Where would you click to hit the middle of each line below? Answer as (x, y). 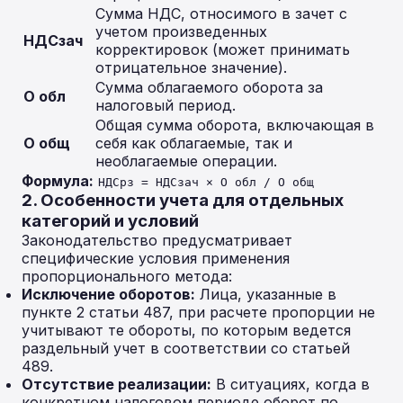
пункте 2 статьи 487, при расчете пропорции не (198, 312)
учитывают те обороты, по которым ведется (186, 330)
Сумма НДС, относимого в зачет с (221, 13)
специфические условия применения (156, 258)
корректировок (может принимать (223, 49)
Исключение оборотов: (108, 294)
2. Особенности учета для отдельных (183, 200)
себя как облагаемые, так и (194, 143)
